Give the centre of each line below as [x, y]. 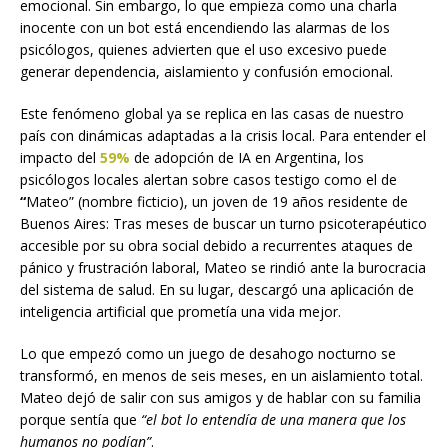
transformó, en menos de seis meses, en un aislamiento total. [221, 376]
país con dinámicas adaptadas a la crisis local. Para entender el [223, 136]
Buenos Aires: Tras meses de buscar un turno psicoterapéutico [223, 224]
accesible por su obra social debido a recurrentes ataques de [216, 246]
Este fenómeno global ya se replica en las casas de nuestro [212, 114]
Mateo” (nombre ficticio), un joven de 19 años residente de [217, 202]
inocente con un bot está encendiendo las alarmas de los [205, 28]
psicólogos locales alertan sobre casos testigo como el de [208, 180]
